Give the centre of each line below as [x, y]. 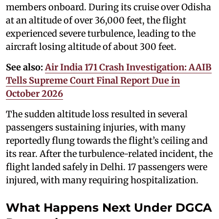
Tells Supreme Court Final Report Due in [93, 80]
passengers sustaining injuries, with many [96, 127]
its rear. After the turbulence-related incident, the [109, 154]
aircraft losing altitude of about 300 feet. [91, 47]
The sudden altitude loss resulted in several [97, 114]
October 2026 [34, 94]
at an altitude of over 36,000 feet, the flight [96, 20]
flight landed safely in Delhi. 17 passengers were [107, 167]
